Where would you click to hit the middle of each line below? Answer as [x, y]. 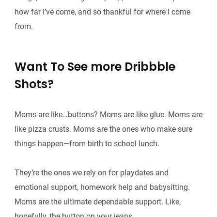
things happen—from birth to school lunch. [87, 144]
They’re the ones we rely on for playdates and [92, 173]
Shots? [34, 84]
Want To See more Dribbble [95, 67]
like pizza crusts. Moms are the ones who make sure [103, 129]
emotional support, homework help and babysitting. [102, 187]
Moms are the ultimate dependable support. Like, [98, 202]
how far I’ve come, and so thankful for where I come [102, 12]
